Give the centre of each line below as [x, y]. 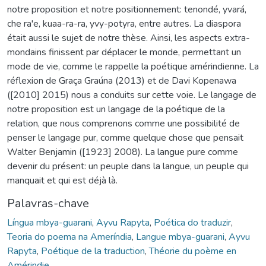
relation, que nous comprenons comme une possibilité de [123, 123]
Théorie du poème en [193, 251]
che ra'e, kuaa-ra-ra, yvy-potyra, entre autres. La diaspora [124, 23]
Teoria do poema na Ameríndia [69, 237]
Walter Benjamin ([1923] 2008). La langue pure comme [123, 152]
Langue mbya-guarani [180, 237]
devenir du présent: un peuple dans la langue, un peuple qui [128, 166]
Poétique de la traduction [93, 251]
